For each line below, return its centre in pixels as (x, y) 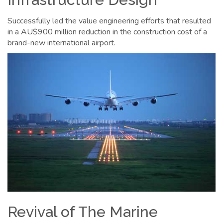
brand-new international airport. (61, 43)
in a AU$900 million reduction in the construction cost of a (107, 32)
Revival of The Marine (83, 212)
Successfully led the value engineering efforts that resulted (109, 21)
